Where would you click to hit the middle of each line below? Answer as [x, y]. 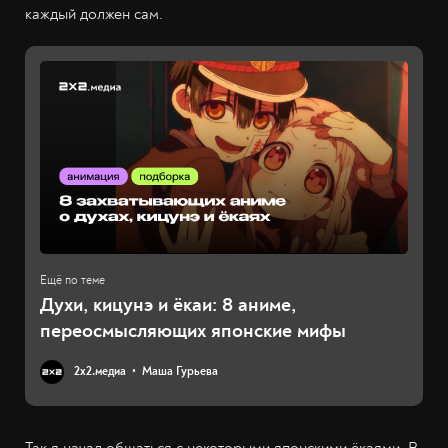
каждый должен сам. [94, 13]
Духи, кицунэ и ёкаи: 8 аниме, [168, 305]
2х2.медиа [100, 372]
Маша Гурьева [180, 372]
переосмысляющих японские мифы [193, 331]
